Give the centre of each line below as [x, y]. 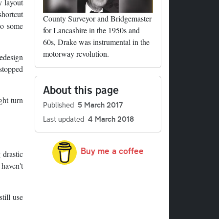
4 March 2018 [111, 119]
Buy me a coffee [112, 151]
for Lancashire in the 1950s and [91, 30]
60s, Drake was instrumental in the [96, 42]
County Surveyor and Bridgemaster [97, 18]
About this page [81, 89]
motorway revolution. [76, 53]
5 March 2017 [100, 104]
